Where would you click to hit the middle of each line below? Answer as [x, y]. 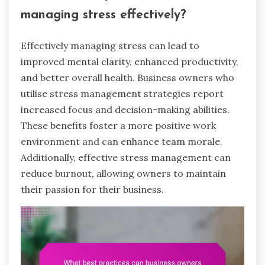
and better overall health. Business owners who [127, 77]
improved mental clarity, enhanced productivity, [130, 61]
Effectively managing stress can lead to [110, 45]
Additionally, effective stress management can [126, 157]
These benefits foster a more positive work [118, 125]
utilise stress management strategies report [122, 93]
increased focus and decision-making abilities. [125, 109]
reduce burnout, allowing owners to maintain [123, 173]
